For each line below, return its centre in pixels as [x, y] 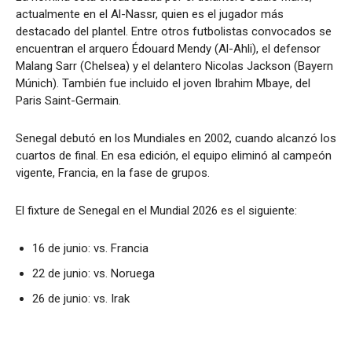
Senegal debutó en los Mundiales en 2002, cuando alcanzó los [176, 139]
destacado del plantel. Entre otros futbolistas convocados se [174, 32]
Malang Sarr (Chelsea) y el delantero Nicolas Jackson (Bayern [174, 66]
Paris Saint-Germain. [68, 101]
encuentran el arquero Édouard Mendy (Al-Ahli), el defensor [168, 49]
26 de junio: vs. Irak [81, 299]
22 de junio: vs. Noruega [93, 274]
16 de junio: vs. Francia [90, 249]
